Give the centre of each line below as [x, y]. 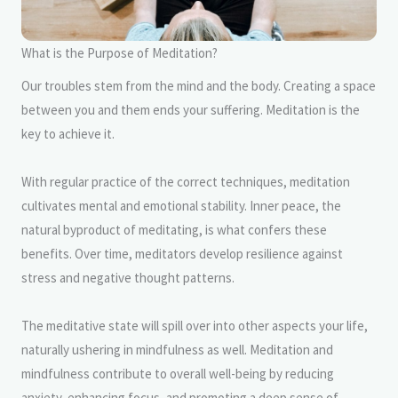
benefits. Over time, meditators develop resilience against [182, 253]
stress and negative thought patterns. [128, 277]
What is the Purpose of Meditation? [119, 52]
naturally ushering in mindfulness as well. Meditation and [177, 349]
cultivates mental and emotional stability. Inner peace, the [181, 205]
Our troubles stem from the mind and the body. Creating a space [199, 85]
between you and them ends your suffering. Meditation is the [191, 109]
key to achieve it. [68, 133]
